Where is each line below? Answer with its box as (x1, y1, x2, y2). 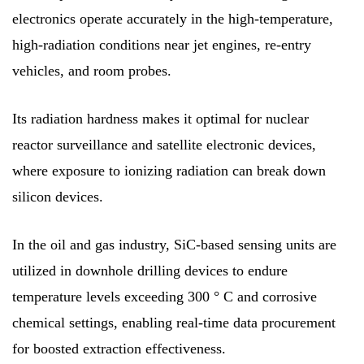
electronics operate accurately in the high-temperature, (12, 10, 333, 27)
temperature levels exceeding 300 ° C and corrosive (12, 288, 317, 305)
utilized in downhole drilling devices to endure (12, 262, 288, 279)
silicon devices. (12, 188, 103, 205)
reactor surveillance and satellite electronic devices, (12, 136, 316, 153)
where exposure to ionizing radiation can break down (12, 162, 326, 179)
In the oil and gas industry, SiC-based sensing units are (12, 236, 336, 253)
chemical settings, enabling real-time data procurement (12, 314, 336, 331)
